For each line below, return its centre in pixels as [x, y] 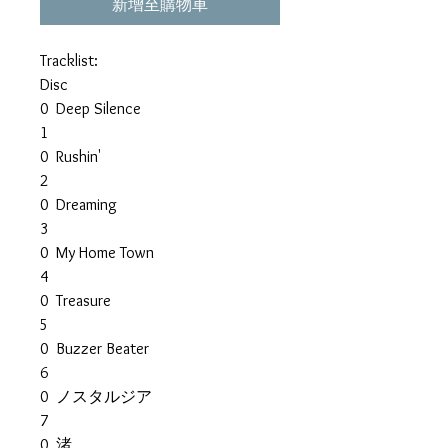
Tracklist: [69, 60]
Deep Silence [98, 108]
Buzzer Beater [102, 348]
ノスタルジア [104, 396]
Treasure [83, 300]
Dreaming [86, 204]
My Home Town [105, 252]
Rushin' [78, 156]
